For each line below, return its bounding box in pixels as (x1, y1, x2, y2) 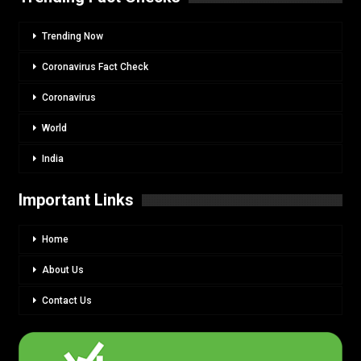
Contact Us (42, 294, 92, 306)
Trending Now (42, 30, 103, 42)
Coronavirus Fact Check (42, 60, 148, 73)
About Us (42, 263, 84, 276)
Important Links (19, 189, 134, 210)
